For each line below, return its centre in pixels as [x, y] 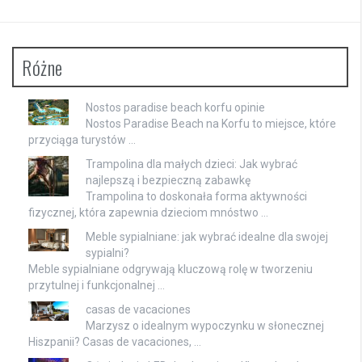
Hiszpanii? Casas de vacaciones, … [115, 341]
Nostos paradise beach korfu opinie [175, 107]
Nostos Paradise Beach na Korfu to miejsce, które [211, 123]
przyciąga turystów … [82, 139]
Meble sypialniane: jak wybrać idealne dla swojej [207, 236]
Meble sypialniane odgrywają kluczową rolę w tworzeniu [170, 269]
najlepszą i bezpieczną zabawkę [168, 180]
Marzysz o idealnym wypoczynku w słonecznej [205, 325]
